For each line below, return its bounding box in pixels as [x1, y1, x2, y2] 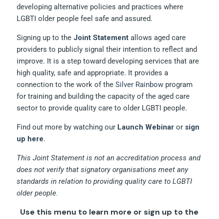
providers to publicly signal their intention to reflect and [17, 45, 197, 54]
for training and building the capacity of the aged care [17, 92, 190, 101]
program [163, 80, 193, 89]
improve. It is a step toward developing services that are [17, 57, 199, 66]
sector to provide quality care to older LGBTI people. [17, 104, 188, 112]
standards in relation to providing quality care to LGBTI [17, 177, 193, 186]
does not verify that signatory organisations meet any [17, 165, 189, 174]
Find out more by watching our [17, 123, 118, 131]
